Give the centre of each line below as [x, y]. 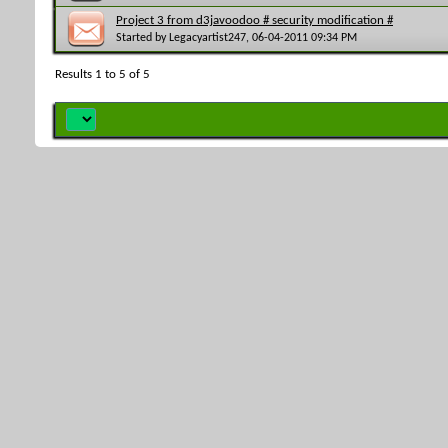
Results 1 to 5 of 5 [102, 74]
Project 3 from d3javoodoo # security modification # [254, 20]
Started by [142, 37]
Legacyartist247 [207, 37]
